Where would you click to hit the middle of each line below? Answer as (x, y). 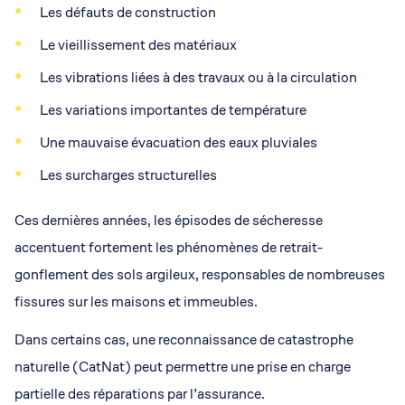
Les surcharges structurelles (128, 175)
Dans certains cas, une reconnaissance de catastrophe (184, 340)
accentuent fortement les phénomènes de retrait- (169, 248)
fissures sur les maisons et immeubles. (136, 302)
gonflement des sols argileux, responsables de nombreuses (200, 275)
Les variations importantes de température (173, 110)
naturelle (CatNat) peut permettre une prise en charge (183, 367)
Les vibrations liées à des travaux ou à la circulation (198, 78)
